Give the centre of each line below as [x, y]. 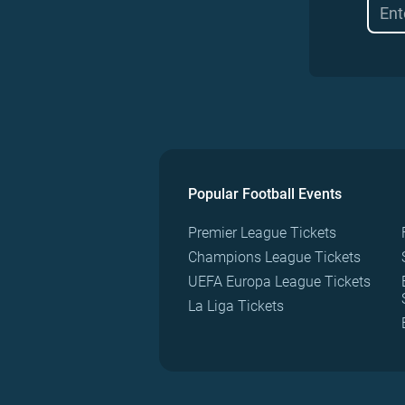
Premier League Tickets [262, 233]
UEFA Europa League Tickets [279, 282]
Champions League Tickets [274, 257]
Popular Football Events [265, 194]
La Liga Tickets [236, 306]
